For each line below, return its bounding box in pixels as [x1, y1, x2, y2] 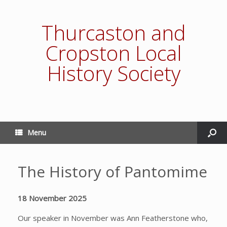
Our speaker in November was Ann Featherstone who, [18, 213, 208, 223]
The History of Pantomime [18, 161, 207, 182]
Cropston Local [45, 39, 182, 67]
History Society [47, 59, 180, 87]
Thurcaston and [41, 19, 186, 47]
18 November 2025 [18, 193, 87, 203]
